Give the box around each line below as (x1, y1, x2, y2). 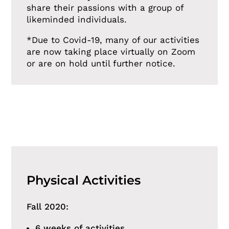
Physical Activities (27, 173, 141, 188)
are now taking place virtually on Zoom (27, 47, 196, 57)
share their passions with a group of (27, 3, 184, 13)
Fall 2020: (27, 201, 69, 212)
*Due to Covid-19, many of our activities (27, 35, 200, 45)
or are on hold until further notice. (27, 58, 179, 68)
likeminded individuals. (27, 14, 127, 25)
